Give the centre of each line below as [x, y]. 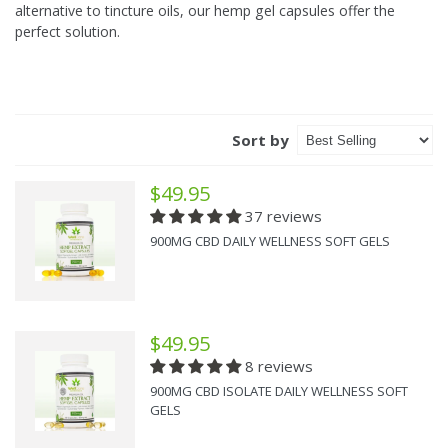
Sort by [260, 140]
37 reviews [283, 216]
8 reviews [279, 366]
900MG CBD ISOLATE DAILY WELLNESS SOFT [279, 391]
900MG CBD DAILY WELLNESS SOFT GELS [270, 241]
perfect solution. [67, 32]
